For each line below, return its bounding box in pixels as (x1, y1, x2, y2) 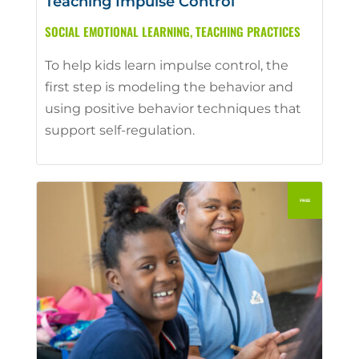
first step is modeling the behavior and (44, 79, 293, 95)
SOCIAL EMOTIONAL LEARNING (44, 22, 190, 40)
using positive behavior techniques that (44, 100, 301, 116)
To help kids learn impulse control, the (44, 57, 288, 73)
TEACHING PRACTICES (195, 22, 301, 40)
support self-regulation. (44, 122, 195, 138)
